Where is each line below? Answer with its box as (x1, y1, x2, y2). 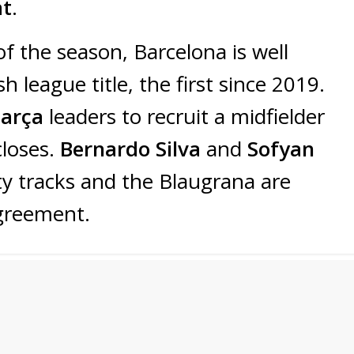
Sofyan (247, 134, 314, 164)
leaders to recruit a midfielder (49, 102, 325, 131)
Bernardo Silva (60, 134, 206, 164)
